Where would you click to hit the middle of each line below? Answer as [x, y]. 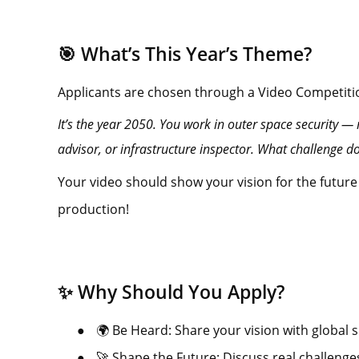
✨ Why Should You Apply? [171, 292]
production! [93, 209]
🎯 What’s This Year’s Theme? [185, 54]
